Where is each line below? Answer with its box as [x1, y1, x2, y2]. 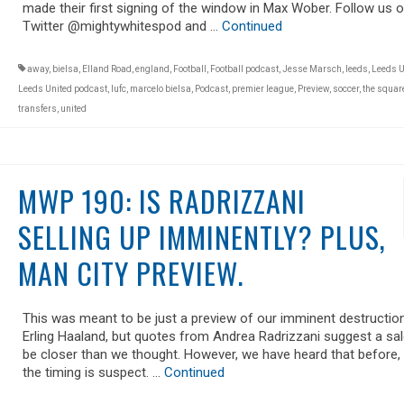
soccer [332, 83, 359, 94]
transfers [17, 103, 57, 114]
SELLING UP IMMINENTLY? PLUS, [17, 215, 386, 258]
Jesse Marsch [281, 63, 342, 74]
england [134, 63, 170, 74]
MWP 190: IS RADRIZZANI [17, 179, 306, 222]
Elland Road [81, 63, 132, 74]
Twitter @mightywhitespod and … [22, 17, 222, 34]
